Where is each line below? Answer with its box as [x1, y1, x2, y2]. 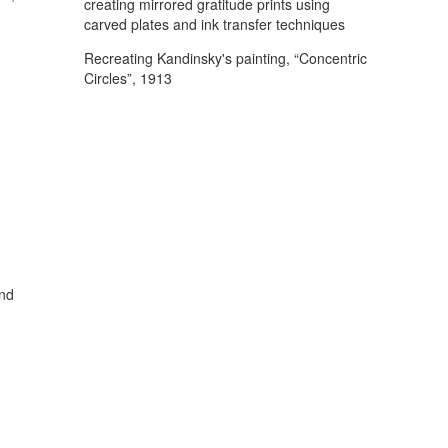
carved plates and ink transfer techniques [83, 14, 345, 34]
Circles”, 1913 [83, 68, 172, 88]
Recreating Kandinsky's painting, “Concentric [83, 48, 367, 68]
